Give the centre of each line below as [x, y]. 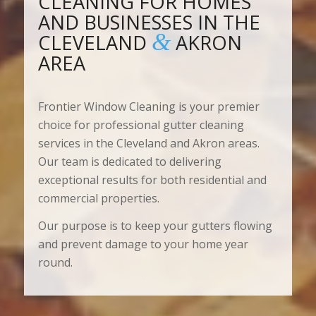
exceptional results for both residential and [152, 180]
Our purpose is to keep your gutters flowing [155, 226]
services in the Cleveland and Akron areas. [148, 143]
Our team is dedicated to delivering [129, 161]
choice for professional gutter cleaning [141, 124]
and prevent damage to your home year [143, 244]
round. [55, 263]
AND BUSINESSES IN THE [149, 23]
